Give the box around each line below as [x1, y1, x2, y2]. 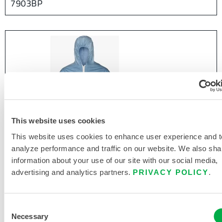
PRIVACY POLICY [133, 167, 209, 176]
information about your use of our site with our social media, [11, 156, 218, 164]
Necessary [11, 212, 48, 221]
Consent [3, 202, 31, 210]
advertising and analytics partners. [11, 167, 133, 176]
